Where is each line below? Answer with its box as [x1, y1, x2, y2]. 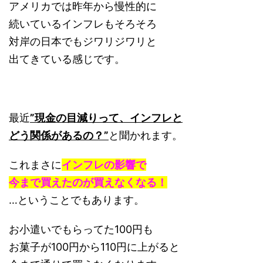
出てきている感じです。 [9, 52, 125, 65]
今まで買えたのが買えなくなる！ [9, 176, 167, 188]
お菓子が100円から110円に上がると [9, 240, 180, 253]
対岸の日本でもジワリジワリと [9, 35, 157, 48]
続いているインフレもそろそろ [9, 17, 157, 30]
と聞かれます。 [109, 129, 183, 141]
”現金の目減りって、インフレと [30, 111, 183, 124]
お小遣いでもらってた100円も [9, 222, 153, 235]
